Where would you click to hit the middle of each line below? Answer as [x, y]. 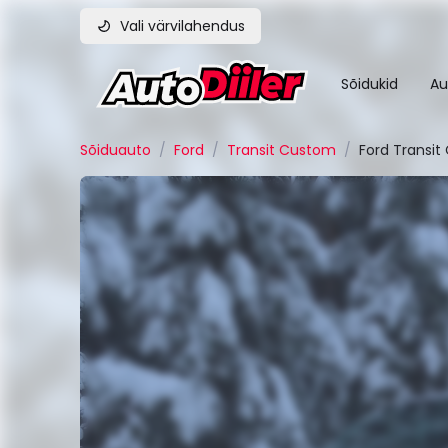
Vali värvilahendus [182, 26]
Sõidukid [369, 84]
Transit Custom [281, 150]
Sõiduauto [115, 150]
